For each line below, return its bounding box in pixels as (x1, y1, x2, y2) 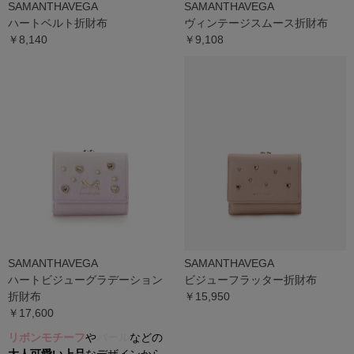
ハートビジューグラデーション (8, 273, 163, 287)
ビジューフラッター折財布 (183, 273, 317, 287)
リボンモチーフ (8, 331, 85, 345)
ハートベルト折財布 (8, 16, 107, 29)
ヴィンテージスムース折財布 (183, 16, 328, 29)
